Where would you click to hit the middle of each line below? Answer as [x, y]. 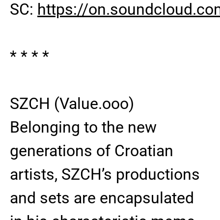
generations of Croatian [92, 151]
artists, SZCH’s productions [105, 174]
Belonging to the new [83, 127]
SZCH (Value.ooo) [72, 104]
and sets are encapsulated [102, 198]
